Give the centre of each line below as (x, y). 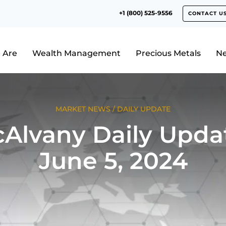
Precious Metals (168, 53)
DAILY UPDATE (144, 109)
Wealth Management (76, 53)
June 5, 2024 (113, 161)
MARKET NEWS (83, 109)
